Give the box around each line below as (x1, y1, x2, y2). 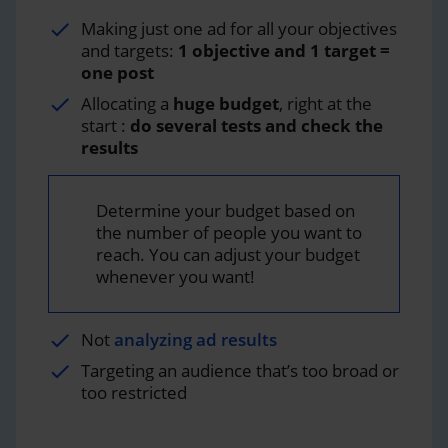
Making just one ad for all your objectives (81, 16, 397, 40)
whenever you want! (96, 264, 255, 288)
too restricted (81, 380, 187, 404)
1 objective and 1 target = (178, 38, 390, 62)
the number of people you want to (96, 220, 362, 244)
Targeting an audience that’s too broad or (81, 358, 399, 382)
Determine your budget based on (96, 198, 355, 222)
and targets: (81, 38, 178, 62)
